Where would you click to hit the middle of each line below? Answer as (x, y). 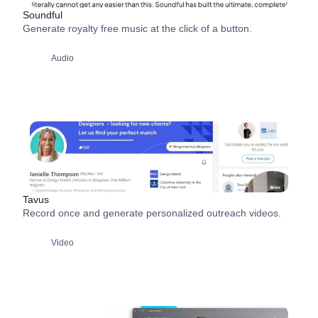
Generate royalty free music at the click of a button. (137, 28)
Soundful (43, 15)
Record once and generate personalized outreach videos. (152, 213)
